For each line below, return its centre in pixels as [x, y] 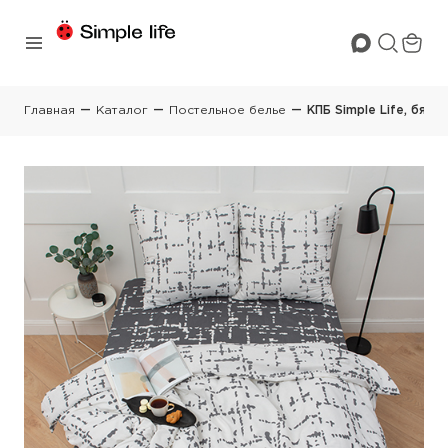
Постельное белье [227, 110]
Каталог [122, 110]
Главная [49, 110]
